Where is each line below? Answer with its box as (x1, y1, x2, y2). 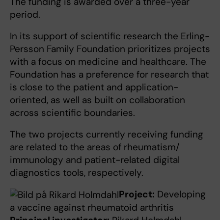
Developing (155, 188, 206, 200)
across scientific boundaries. (10, 107, 135, 119)
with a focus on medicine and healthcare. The (10, 55, 206, 68)
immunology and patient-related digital (10, 154, 180, 166)
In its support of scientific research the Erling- (10, 30, 210, 42)
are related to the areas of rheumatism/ (10, 141, 179, 153)
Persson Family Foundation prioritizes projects (10, 43, 210, 55)
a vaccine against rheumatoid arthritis (10, 201, 174, 214)
